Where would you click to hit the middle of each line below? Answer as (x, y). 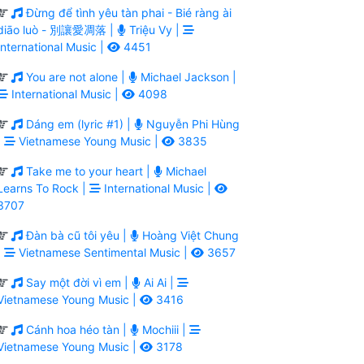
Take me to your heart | (88, 171)
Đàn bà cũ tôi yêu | (76, 235)
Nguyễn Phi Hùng (191, 123)
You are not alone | (76, 76)
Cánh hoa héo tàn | (76, 329)
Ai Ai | (159, 282)
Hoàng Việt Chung (189, 235)
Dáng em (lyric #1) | (78, 123)
